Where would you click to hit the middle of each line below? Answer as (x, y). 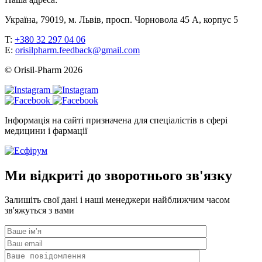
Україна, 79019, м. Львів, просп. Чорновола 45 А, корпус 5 (121, 19)
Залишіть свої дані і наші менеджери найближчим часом (117, 200)
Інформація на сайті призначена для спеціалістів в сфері (116, 120)
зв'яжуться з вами (39, 211)
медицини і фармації (46, 130)
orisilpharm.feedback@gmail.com (77, 50)
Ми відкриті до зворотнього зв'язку (118, 175)
